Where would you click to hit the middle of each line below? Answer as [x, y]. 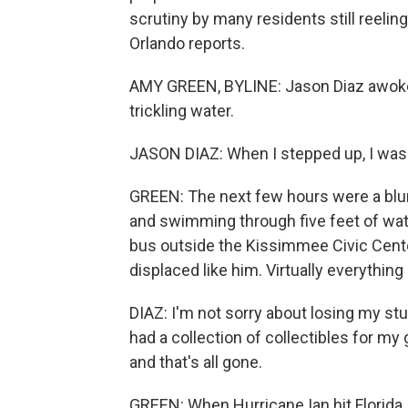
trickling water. [182, 111]
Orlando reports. [187, 43]
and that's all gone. [196, 362]
